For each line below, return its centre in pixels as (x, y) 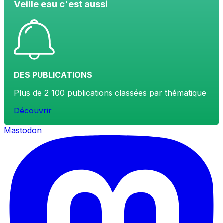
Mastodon (23, 130)
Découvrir (33, 110)
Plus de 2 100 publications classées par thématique (110, 92)
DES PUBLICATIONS (53, 74)
